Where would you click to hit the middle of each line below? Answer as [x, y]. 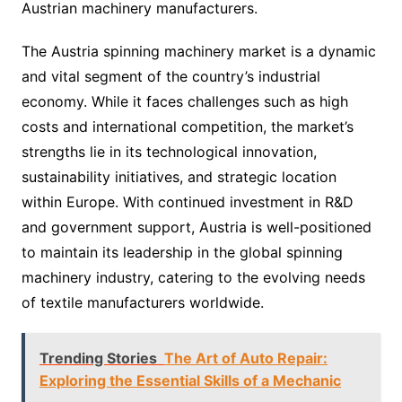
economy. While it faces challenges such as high [184, 101]
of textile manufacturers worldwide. [142, 302]
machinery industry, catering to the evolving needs [193, 277]
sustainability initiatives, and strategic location [179, 176]
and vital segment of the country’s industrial [170, 76]
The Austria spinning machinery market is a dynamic [198, 51]
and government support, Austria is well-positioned [196, 227]
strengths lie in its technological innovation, [169, 151]
